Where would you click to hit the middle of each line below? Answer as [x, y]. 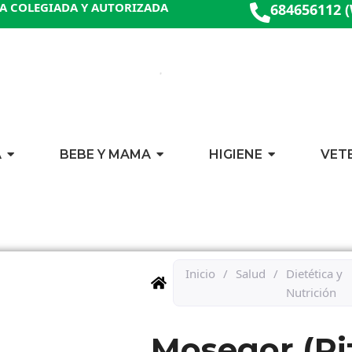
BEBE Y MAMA [105, 155]
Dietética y [314, 274]
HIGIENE [236, 155]
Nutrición [311, 293]
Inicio [200, 274]
